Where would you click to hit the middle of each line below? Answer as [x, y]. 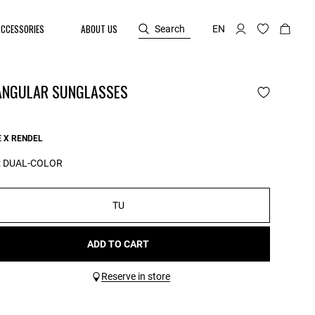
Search [170, 28]
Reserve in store [136, 276]
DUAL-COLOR [33, 163]
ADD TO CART [118, 244]
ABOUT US [99, 29]
